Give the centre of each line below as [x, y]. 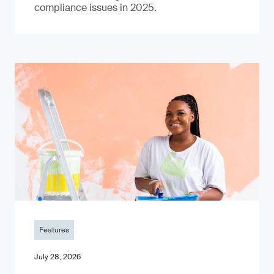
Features [54, 230]
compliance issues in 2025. [95, 8]
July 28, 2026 [57, 257]
